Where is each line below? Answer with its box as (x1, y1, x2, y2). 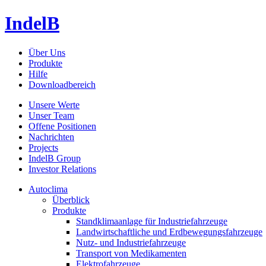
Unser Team (28, 110, 74, 121)
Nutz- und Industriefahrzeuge (76, 237, 186, 248)
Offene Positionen (28, 121, 96, 131)
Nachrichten (28, 131, 74, 142)
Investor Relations (28, 163, 96, 174)
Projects (28, 142, 58, 153)
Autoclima (28, 183, 68, 194)
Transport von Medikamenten (76, 248, 186, 258)
